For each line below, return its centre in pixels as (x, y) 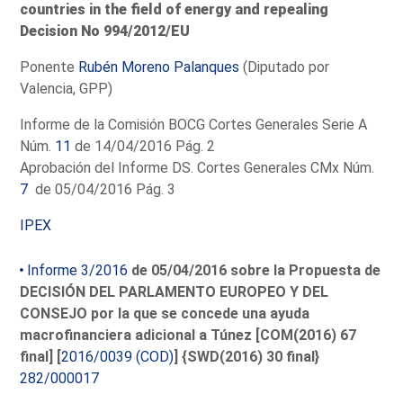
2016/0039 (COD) (118, 356)
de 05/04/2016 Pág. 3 (102, 189)
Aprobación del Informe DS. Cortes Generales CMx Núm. (197, 167)
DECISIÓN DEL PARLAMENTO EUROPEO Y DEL (175, 291)
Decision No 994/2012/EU (105, 31)
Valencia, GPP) (67, 88)
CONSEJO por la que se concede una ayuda (165, 313)
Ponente (49, 67)
